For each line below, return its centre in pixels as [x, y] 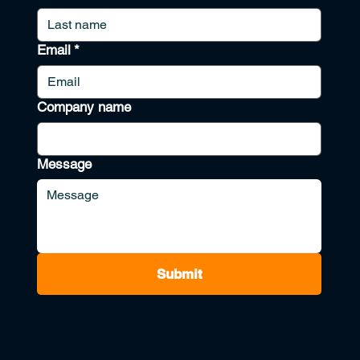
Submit [179, 274]
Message [64, 164]
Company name [84, 107]
